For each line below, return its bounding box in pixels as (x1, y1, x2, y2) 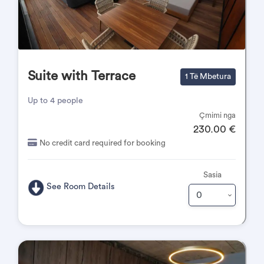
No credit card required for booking (39, 139, 166, 147)
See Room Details (47, 182, 115, 192)
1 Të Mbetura (185, 72, 231, 81)
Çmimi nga (199, 112, 236, 119)
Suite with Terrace (28, 70, 136, 82)
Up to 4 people (28, 97, 83, 105)
